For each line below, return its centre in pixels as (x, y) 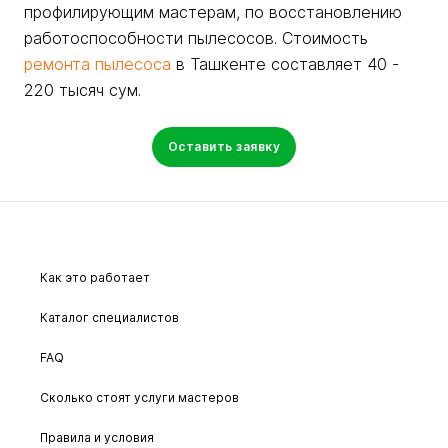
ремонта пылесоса (97, 64)
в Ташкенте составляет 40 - (285, 64)
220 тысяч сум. (82, 90)
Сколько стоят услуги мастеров (139, 397)
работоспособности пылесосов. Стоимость (196, 38)
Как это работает (95, 277)
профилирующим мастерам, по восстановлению (213, 12)
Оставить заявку (224, 146)
